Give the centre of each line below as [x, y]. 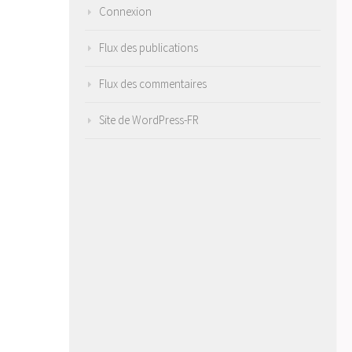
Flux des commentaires [153, 83]
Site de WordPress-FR [149, 119]
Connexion [125, 11]
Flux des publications [148, 47]
